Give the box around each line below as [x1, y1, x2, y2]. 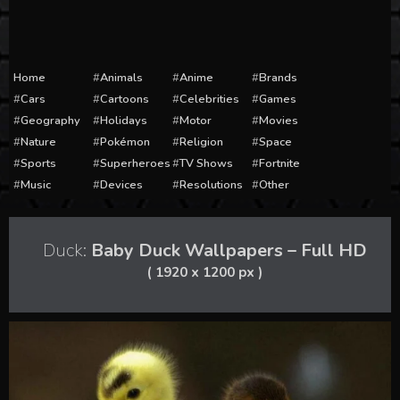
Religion [179, 134, 223, 150]
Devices [100, 177, 143, 193]
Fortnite [259, 155, 300, 171]
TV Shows [179, 155, 233, 171]
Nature [21, 134, 56, 150]
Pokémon [100, 134, 150, 150]
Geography [21, 112, 80, 129]
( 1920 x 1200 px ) [146, 262, 262, 281]
